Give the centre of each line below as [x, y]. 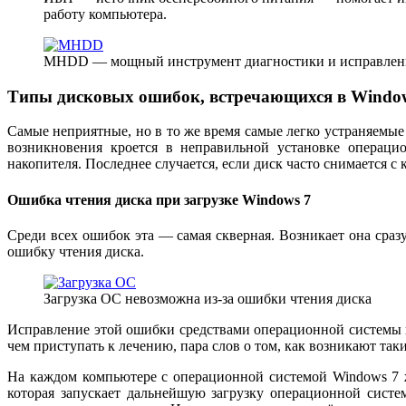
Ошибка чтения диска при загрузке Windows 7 [159, 199]
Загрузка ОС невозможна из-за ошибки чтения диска [208, 298]
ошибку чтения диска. [76, 251]
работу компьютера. [105, 14]
